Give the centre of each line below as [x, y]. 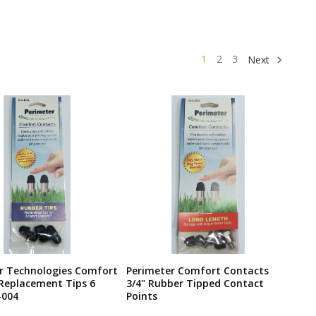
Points [141, 296]
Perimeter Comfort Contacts [197, 270]
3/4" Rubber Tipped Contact [195, 283]
